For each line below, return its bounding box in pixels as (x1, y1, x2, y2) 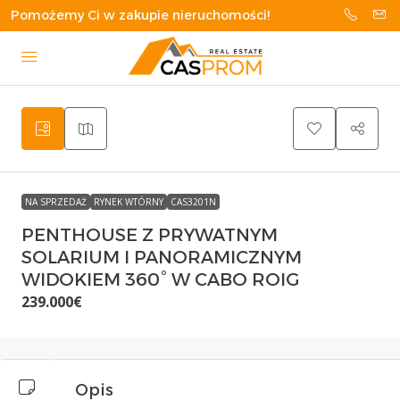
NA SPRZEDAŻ (25, 196, 87, 208)
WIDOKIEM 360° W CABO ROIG (21, 269, 300, 290)
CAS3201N (171, 196, 216, 208)
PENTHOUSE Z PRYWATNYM (21, 224, 278, 246)
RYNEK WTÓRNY (94, 196, 163, 208)
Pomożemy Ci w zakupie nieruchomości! (11, 7, 270, 23)
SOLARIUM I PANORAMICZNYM (21, 246, 302, 268)
